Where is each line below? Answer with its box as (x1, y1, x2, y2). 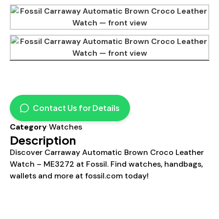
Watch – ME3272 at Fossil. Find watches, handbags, (10, 158, 203, 169)
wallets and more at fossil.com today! (10, 170, 149, 181)
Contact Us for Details (33, 102, 120, 113)
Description (10, 132, 76, 147)
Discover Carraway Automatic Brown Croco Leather (10, 147, 204, 157)
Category (10, 121, 47, 132)
